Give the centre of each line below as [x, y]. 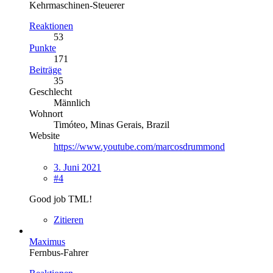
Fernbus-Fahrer [59, 252]
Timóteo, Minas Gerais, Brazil [112, 124]
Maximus [47, 241]
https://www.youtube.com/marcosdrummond [139, 146]
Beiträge [45, 69]
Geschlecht [51, 91]
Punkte [43, 48]
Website [44, 135]
